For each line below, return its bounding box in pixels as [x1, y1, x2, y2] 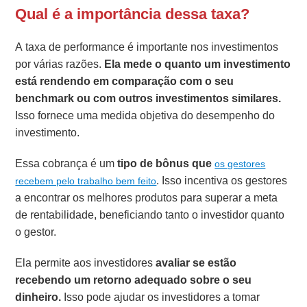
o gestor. [15, 224, 57, 241]
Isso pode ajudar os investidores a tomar [61, 289, 260, 306]
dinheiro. [15, 289, 62, 306]
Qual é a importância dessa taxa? [15, 3, 250, 25]
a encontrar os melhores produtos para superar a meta [15, 190, 278, 206]
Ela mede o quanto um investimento [104, 56, 291, 73]
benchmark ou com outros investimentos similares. [15, 90, 282, 107]
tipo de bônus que [117, 156, 215, 172]
